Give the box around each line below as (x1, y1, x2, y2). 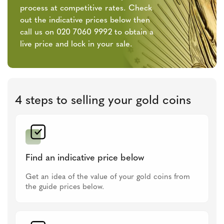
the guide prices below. (25, 183, 104, 191)
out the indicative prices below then (20, 16, 150, 24)
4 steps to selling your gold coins (15, 95, 191, 107)
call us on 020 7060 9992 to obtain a (20, 28, 153, 36)
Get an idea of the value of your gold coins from (25, 173, 190, 181)
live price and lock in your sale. (20, 40, 132, 48)
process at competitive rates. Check (20, 4, 152, 12)
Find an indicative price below (25, 153, 144, 163)
